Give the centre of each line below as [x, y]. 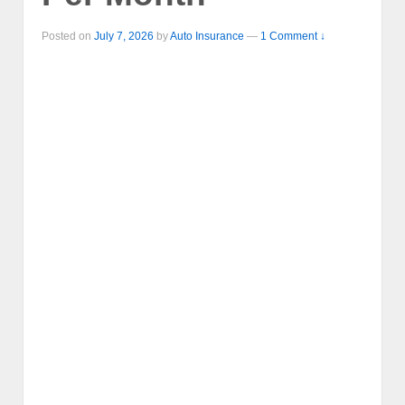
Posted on [68, 37]
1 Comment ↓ [293, 37]
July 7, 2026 [124, 37]
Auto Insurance [207, 37]
